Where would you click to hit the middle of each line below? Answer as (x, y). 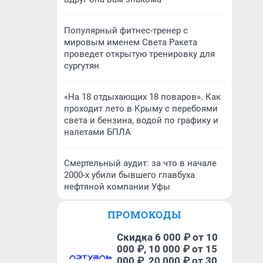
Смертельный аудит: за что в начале (140, 163)
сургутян (82, 66)
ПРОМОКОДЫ (144, 215)
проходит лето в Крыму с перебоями (141, 109)
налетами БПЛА (97, 132)
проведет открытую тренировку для (139, 54)
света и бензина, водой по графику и (141, 120)
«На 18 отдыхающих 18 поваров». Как (142, 97)
